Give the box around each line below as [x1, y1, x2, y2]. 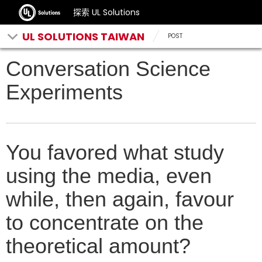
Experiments [6, 80, 123, 104]
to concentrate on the [6, 211, 204, 235]
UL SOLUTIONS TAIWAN [22, 29, 144, 44]
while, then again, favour [6, 187, 234, 211]
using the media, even [6, 164, 212, 188]
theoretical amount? [6, 234, 191, 258]
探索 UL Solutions [73, 6, 140, 18]
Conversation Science [6, 57, 211, 81]
